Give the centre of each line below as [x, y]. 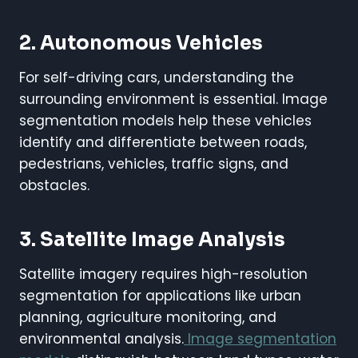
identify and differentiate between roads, [163, 142]
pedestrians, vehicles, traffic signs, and [154, 163]
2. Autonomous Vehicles [141, 43]
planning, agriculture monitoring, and [148, 317]
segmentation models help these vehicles [165, 120]
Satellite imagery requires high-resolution [163, 274]
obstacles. [54, 185]
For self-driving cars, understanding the [157, 77]
